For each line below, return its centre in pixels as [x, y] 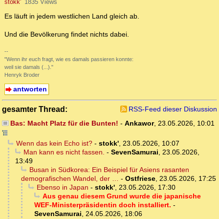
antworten [30, 89]
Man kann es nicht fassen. [64, 152]
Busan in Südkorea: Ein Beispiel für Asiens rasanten [109, 170]
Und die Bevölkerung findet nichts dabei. [67, 34]
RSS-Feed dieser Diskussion [173, 109]
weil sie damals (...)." [29, 67]
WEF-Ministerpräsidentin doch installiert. [103, 205]
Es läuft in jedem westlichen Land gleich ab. [72, 16]
